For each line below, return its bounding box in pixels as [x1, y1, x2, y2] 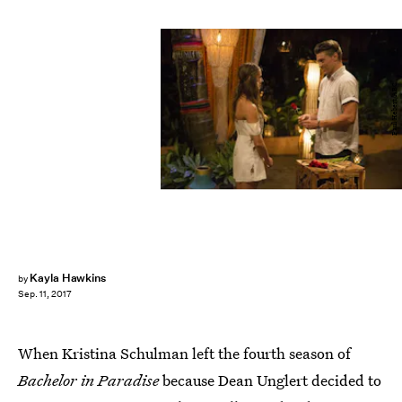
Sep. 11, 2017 [18, 288, 72, 301]
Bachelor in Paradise [18, 370, 162, 390]
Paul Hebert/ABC [388, 83, 400, 136]
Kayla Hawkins [29, 270, 107, 285]
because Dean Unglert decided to [162, 370, 381, 390]
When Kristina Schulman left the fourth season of [18, 343, 351, 363]
